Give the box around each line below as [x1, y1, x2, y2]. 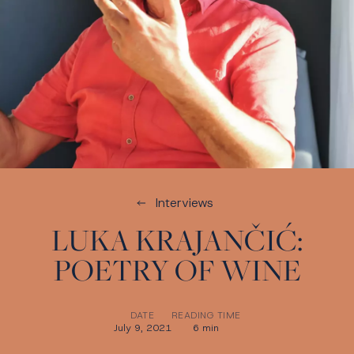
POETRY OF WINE [53, 250, 301, 290]
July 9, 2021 [113, 322, 171, 335]
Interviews [155, 194, 213, 212]
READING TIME [171, 309, 241, 322]
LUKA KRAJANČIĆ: [51, 220, 303, 260]
